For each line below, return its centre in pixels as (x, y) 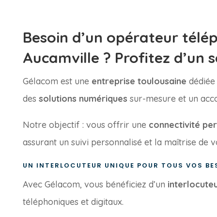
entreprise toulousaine (139, 81)
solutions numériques (83, 98)
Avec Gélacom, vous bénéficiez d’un (95, 184)
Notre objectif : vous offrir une (86, 124)
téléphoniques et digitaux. (73, 201)
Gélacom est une (57, 81)
